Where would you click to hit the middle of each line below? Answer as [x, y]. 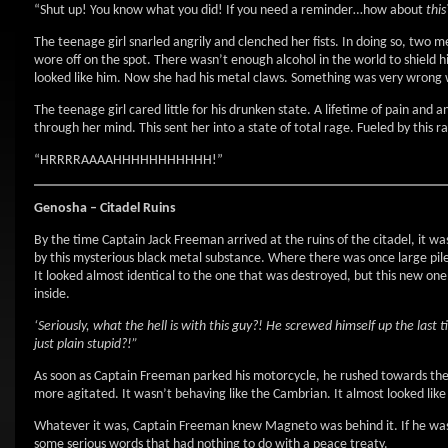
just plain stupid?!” [86, 344]
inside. [52, 294]
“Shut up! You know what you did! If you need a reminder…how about [230, 10]
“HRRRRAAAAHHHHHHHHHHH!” [128, 160]
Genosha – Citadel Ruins [105, 208]
